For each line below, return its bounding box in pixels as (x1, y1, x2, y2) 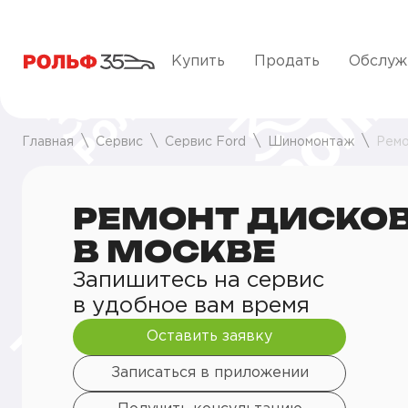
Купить (171, 55, 225, 68)
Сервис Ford (165, 137, 246, 148)
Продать (254, 55, 320, 68)
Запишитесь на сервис (73, 270, 324, 291)
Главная (22, 137, 74, 148)
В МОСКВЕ (73, 233, 276, 270)
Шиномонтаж (268, 137, 354, 148)
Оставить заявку (147, 330, 272, 343)
